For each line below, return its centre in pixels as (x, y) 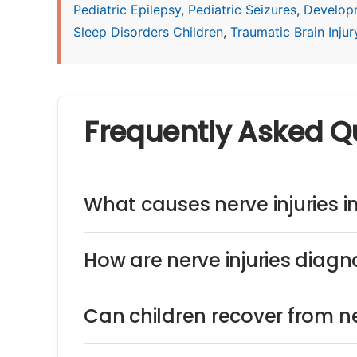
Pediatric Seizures (242, 10)
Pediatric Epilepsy (127, 10)
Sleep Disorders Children (148, 32)
